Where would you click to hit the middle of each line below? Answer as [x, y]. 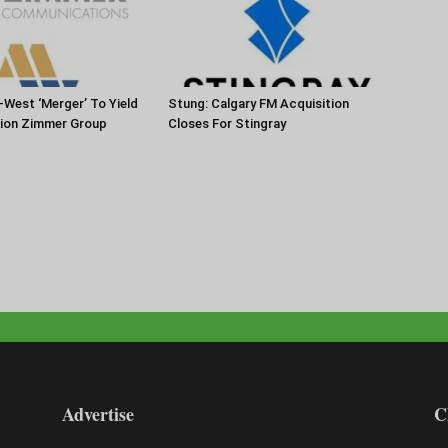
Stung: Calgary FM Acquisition [258, 103]
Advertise [98, 413]
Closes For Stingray [227, 123]
